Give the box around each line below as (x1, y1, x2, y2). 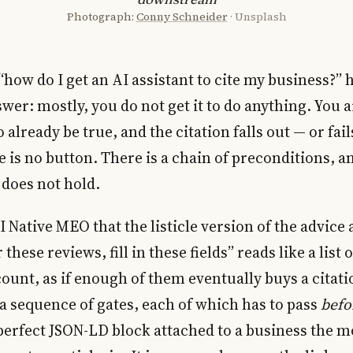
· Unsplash (229, 8, 287, 24)
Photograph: (66, 8, 136, 24)
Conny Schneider (136, 8, 228, 24)
